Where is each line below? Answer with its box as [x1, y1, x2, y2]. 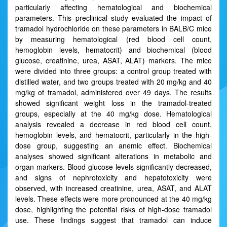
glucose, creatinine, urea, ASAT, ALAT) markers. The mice [15, 55, 212, 65]
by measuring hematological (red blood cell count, [15, 34, 212, 44]
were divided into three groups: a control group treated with [15, 66, 212, 76]
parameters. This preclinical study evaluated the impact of [15, 13, 212, 23]
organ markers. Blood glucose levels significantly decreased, [15, 162, 212, 172]
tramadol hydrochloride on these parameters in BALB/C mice [15, 23, 212, 33]
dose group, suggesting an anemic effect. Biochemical [15, 140, 212, 150]
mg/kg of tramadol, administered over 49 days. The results [15, 87, 212, 97]
